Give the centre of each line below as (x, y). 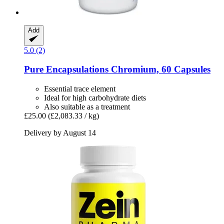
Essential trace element (80, 89)
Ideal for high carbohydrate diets (95, 98)
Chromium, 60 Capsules (159, 69)
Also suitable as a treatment (87, 107)
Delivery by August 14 (60, 133)
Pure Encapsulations (66, 69)
